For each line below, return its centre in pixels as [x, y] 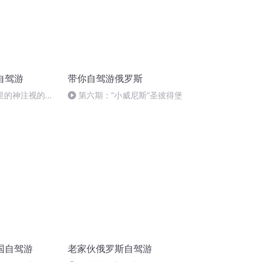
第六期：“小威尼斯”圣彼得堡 [130, 95]
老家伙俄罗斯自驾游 [110, 249]
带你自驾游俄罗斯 [105, 79]
